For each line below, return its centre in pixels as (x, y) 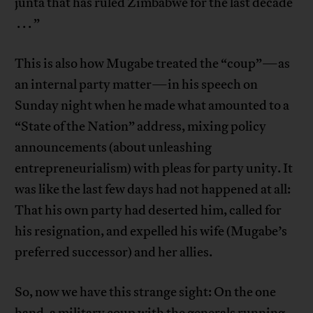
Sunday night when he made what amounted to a (152, 106)
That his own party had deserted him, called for (148, 211)
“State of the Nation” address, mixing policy (141, 127)
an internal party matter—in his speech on (137, 85)
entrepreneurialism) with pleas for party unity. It (154, 169)
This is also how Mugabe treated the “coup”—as (153, 64)
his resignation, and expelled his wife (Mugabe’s (151, 232)
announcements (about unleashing (114, 148)
